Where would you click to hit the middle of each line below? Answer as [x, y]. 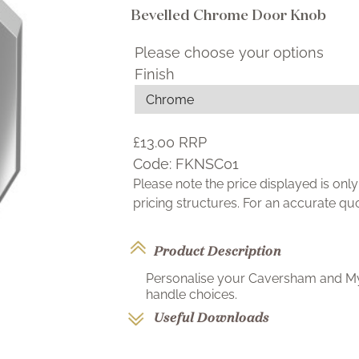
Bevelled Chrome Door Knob [228, 14]
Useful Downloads [211, 317]
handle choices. [191, 294]
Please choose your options [229, 52]
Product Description [217, 251]
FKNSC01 [207, 164]
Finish [155, 74]
